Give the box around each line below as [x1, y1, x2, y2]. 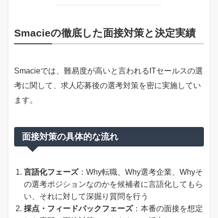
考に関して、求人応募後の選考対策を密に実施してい [14, 81, 201, 90]
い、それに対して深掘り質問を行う [24, 192, 148, 200]
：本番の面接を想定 [133, 204, 203, 213]
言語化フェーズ [24, 167, 78, 176]
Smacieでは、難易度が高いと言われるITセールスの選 [14, 66, 203, 75]
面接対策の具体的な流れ [22, 131, 118, 142]
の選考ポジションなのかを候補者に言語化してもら [24, 180, 203, 188]
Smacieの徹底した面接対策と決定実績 [14, 27, 196, 39]
